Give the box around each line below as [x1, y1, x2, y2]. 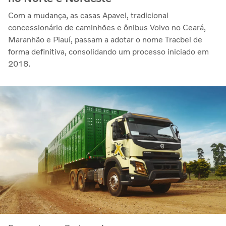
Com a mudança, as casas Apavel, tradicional [8, 11, 168, 21]
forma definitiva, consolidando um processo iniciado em [8, 47, 209, 57]
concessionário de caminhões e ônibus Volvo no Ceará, [8, 23, 206, 33]
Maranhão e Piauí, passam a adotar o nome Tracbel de [8, 35, 202, 45]
